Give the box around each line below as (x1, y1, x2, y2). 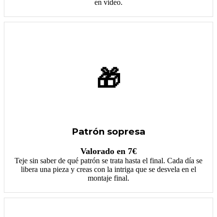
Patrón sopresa (72, 126, 145, 138)
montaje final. (88, 174, 129, 183)
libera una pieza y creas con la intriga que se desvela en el (21, 165, 196, 174)
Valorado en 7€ (80, 146, 137, 156)
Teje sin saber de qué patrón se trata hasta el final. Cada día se (15, 156, 202, 165)
